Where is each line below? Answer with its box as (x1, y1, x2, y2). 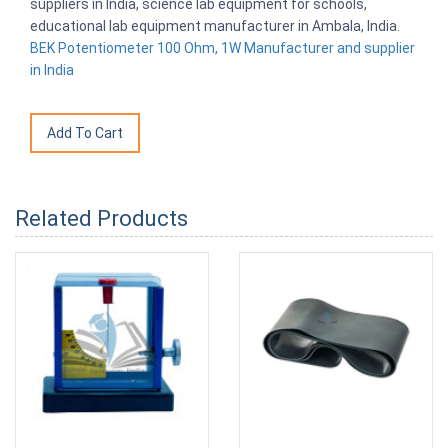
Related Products (15, 206, 188, 232)
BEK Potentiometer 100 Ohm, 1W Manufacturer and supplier (30, 40, 415, 57)
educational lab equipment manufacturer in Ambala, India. (30, 18, 400, 35)
